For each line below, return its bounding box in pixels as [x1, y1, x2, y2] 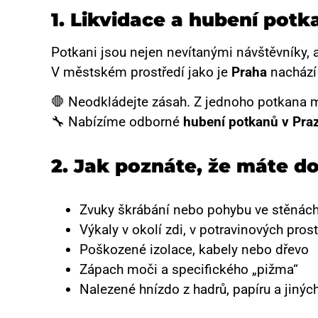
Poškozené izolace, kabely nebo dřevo [79, 241, 309, 258]
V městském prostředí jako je [51, 63, 231, 80]
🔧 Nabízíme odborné [51, 114, 183, 131]
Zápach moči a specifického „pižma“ [79, 261, 298, 278]
